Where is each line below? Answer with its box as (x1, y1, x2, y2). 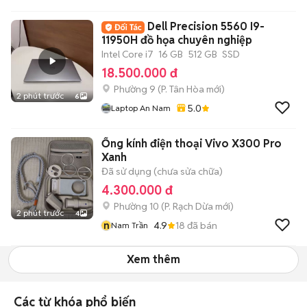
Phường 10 (114, 200, 159, 212)
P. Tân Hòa (161, 83, 204, 95)
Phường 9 (114, 83, 156, 95)
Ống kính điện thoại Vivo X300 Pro (101, 136, 282, 151)
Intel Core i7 (101, 48, 153, 60)
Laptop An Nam (111, 103, 171, 113)
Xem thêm (127, 252, 180, 267)
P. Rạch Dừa (164, 200, 213, 212)
